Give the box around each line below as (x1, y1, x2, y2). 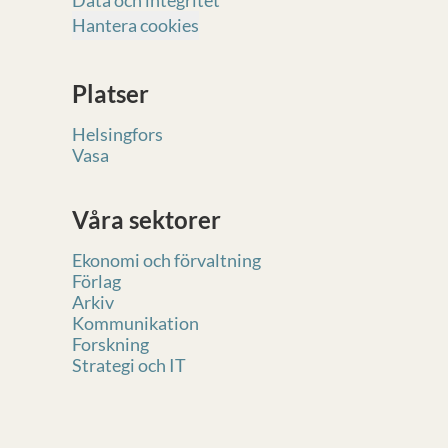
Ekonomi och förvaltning (72, 249, 261, 271)
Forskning (72, 333, 149, 355)
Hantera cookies (72, 14, 199, 36)
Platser (72, 79, 149, 108)
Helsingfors (72, 123, 163, 145)
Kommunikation (72, 312, 199, 334)
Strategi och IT (72, 354, 186, 376)
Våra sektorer (72, 205, 221, 234)
